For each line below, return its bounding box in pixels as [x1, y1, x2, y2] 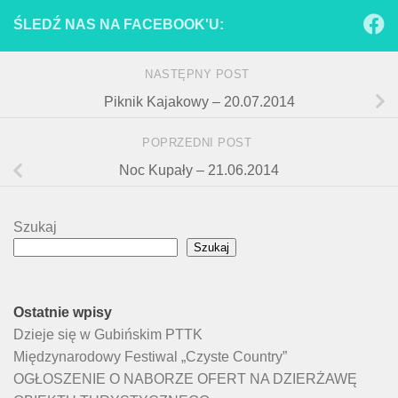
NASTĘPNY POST [145, 67, 253, 81]
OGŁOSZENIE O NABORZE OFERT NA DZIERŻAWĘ [13, 370, 357, 386]
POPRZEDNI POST [142, 136, 256, 150]
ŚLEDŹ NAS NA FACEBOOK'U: [13, 17, 224, 33]
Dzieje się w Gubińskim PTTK [13, 326, 203, 342]
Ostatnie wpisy [13, 304, 112, 320]
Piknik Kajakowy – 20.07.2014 [103, 93, 295, 109]
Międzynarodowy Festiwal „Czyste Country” [13, 348, 287, 364]
